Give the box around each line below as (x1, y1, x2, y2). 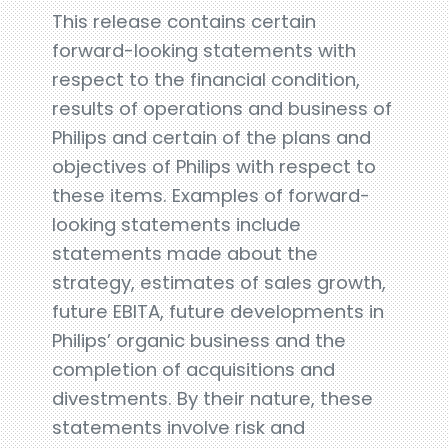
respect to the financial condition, (52, 66, 361, 92)
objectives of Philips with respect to (52, 153, 377, 179)
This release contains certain (52, 8, 317, 34)
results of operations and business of (52, 95, 393, 121)
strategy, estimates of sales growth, (52, 269, 387, 295)
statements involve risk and (52, 414, 306, 440)
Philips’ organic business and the (52, 327, 347, 353)
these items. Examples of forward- (52, 182, 371, 208)
